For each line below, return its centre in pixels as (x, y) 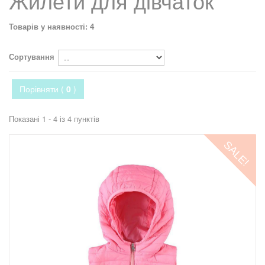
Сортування (32, 56)
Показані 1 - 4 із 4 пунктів (54, 119)
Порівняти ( (43, 89)
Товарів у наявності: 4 (51, 27)
